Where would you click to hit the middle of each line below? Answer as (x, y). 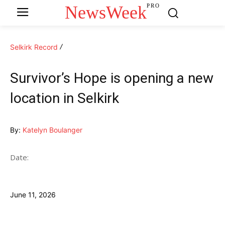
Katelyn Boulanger (52, 130)
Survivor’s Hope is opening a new (112, 78)
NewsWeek (106, 12)
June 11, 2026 (33, 194)
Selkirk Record (34, 47)
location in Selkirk (65, 98)
